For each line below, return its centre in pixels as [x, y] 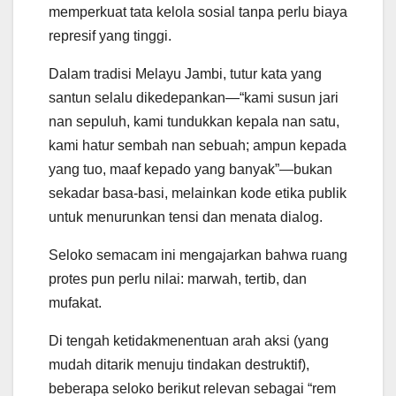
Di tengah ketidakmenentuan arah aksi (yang [189, 341]
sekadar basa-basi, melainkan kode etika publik [198, 194]
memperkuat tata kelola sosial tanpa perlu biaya [198, 12]
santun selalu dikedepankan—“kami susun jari [194, 98]
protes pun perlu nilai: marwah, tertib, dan [178, 279]
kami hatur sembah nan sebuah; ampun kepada [198, 146]
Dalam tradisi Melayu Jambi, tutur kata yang [185, 74]
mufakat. [75, 303]
